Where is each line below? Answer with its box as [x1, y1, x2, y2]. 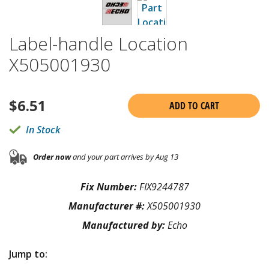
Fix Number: [80, 180, 139, 193]
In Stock [26, 122, 60, 136]
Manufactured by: [82, 218, 168, 232]
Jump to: [9, 247, 47, 261]
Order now [33, 151, 71, 163]
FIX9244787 [139, 180, 189, 193]
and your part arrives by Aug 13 [71, 151, 178, 163]
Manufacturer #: [68, 199, 147, 213]
